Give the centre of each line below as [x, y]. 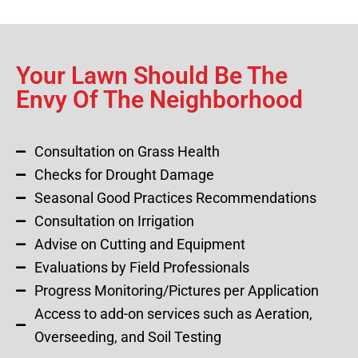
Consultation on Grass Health [127, 152]
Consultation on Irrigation [114, 221]
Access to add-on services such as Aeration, [173, 314]
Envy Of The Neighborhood [159, 100]
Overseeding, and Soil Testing [127, 337]
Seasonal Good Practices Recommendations [175, 198]
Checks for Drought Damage [124, 175]
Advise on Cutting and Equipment [139, 245]
